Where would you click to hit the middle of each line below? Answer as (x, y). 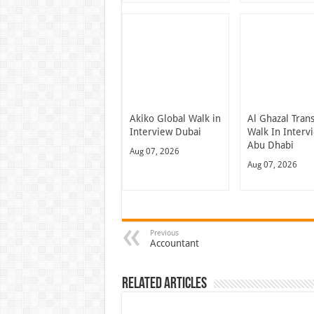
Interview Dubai (165, 131)
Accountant (174, 243)
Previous (164, 233)
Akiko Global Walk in (175, 118)
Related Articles (164, 284)
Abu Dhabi (271, 145)
